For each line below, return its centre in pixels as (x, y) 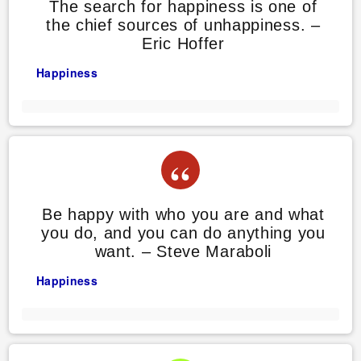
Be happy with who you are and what (183, 215)
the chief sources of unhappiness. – (183, 25)
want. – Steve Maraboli (183, 252)
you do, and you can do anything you (183, 233)
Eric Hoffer (183, 44)
